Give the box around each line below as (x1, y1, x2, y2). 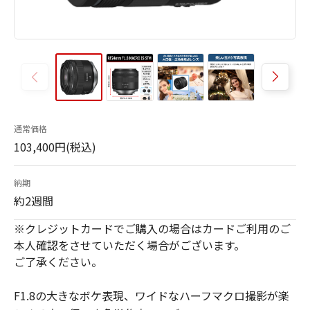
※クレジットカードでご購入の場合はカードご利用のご (14, 219, 291, 237)
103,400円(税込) (14, 138, 96, 155)
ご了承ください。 (14, 253, 102, 270)
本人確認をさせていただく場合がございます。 (14, 236, 245, 253)
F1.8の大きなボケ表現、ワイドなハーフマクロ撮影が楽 (14, 286, 289, 304)
